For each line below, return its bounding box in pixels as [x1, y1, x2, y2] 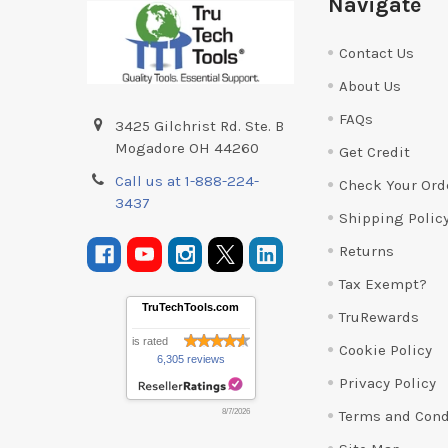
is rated [131, 334, 168, 347]
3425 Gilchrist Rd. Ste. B [115, 116, 285, 135]
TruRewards [338, 307, 419, 326]
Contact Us [338, 43, 414, 62]
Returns [338, 241, 394, 260]
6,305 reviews [156, 352, 225, 365]
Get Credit [338, 142, 410, 161]
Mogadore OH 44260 [115, 138, 260, 157]
